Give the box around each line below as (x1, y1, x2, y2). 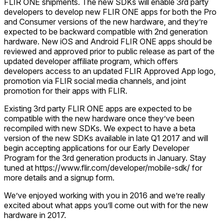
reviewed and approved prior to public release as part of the (4, 46, 215, 56)
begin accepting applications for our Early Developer (4, 143, 189, 153)
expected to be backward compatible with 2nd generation (4, 27, 208, 37)
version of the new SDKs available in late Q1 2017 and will (4, 133, 208, 143)
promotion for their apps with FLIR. (4, 86, 127, 96)
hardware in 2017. (4, 210, 66, 220)
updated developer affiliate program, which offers (4, 56, 178, 66)
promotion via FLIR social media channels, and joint (4, 76, 186, 86)
